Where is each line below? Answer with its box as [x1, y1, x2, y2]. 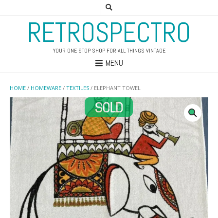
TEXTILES [66, 84, 89, 92]
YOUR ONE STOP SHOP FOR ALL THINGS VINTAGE [53, 47, 165, 54]
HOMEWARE [31, 84, 61, 92]
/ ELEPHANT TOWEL [89, 84, 141, 92]
